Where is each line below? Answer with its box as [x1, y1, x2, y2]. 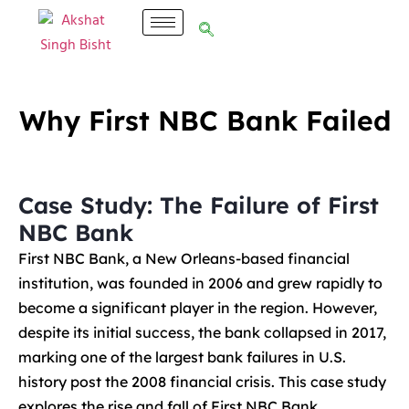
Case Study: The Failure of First [18, 191, 379, 219]
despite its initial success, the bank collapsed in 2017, [18, 323, 386, 341]
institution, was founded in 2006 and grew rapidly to [18, 274, 383, 292]
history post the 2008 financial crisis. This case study [18, 372, 386, 391]
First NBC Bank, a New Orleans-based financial [18, 249, 350, 267]
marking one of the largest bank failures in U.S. [18, 348, 346, 366]
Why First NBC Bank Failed [18, 103, 391, 138]
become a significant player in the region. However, [18, 299, 377, 317]
